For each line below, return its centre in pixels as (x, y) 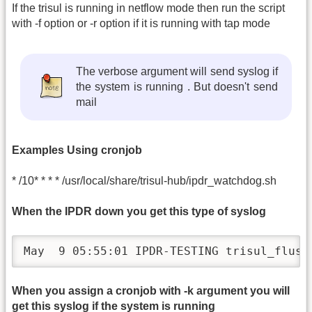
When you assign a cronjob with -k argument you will (151, 290)
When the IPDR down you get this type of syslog (139, 212)
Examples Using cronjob (77, 150)
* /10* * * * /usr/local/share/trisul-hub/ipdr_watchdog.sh (144, 181)
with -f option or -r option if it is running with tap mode (141, 23)
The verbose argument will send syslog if (177, 71)
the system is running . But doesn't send (177, 86)
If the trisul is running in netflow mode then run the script (148, 8)
